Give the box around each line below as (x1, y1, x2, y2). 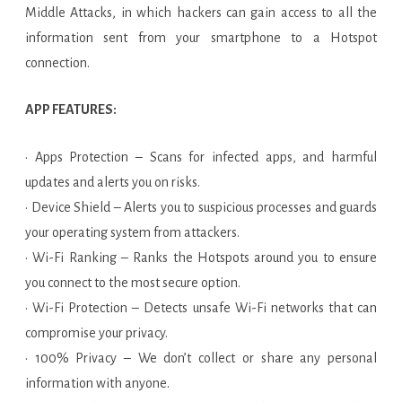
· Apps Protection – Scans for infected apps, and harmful (25, 150, 377, 164)
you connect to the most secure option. (25, 275, 240, 290)
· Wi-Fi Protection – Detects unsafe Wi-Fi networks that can (25, 301, 377, 315)
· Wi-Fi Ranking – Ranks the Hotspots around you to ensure (25, 250, 377, 265)
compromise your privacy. (25, 326, 168, 340)
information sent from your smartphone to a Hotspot (25, 31, 377, 45)
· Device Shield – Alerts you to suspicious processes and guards (25, 200, 377, 214)
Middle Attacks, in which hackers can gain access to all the (25, 5, 377, 20)
